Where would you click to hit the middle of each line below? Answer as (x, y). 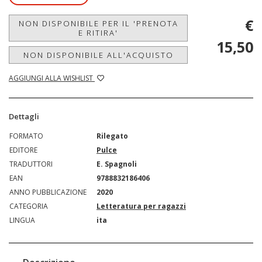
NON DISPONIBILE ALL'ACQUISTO (98, 55)
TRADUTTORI (31, 164)
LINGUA (22, 220)
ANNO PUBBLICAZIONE (48, 192)
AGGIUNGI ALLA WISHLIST (52, 78)
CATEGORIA (29, 206)
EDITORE (23, 150)
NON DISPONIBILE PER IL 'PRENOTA (98, 24)
